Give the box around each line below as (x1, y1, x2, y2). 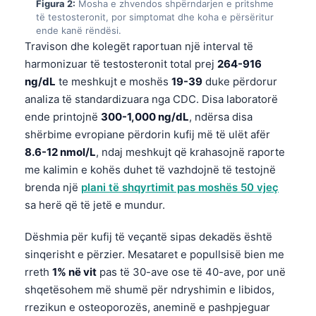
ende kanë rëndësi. (36, 24, 121, 36)
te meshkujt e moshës (56, 74, 171, 88)
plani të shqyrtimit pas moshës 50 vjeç (81, 180, 279, 194)
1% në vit (52, 265, 97, 279)
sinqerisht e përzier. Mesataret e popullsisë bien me (25, 247, 284, 261)
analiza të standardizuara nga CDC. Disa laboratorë (25, 92, 278, 106)
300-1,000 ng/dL (101, 109, 189, 123)
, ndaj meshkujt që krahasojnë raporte (96, 145, 285, 159)
